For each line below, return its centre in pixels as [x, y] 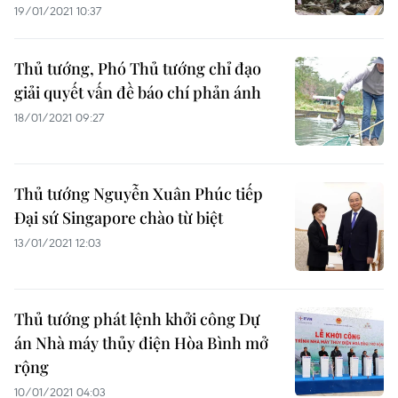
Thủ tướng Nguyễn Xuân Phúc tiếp [139, 194]
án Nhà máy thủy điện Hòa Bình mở [141, 343]
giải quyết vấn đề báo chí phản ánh [138, 92]
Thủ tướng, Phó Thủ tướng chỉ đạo [138, 68]
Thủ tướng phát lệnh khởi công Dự [137, 319]
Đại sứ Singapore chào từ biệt [119, 218]
